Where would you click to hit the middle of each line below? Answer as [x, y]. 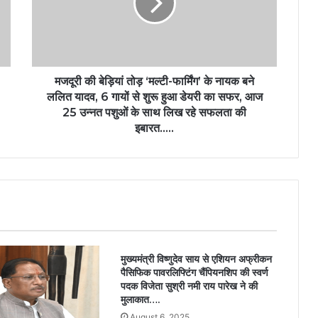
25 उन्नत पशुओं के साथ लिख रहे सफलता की [154, 113]
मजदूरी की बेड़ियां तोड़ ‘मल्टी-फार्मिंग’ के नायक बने [154, 82]
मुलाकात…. [140, 300]
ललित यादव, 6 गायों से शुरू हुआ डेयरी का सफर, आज [154, 97]
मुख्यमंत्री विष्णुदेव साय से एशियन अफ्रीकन [196, 259]
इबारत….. [154, 128]
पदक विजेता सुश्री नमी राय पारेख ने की [189, 286]
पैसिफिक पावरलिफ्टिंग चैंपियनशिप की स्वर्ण [194, 273]
